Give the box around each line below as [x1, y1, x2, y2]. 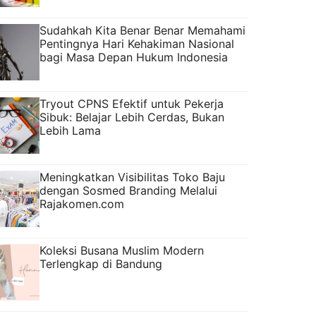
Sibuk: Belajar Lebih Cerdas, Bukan [39, 109, 224, 124]
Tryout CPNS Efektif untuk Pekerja [39, 96, 224, 111]
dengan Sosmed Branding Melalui [39, 183, 217, 197]
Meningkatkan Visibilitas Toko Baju [39, 169, 225, 184]
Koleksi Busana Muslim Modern [39, 243, 204, 257]
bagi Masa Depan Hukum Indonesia [39, 49, 228, 64]
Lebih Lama [39, 123, 101, 138]
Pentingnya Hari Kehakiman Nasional [39, 36, 234, 51]
